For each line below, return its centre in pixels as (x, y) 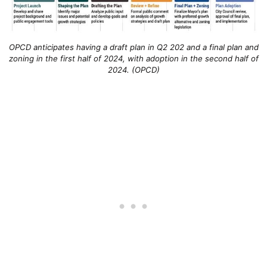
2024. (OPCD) (133, 70)
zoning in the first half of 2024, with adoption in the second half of (133, 59)
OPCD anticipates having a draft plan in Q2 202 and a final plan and (133, 47)
